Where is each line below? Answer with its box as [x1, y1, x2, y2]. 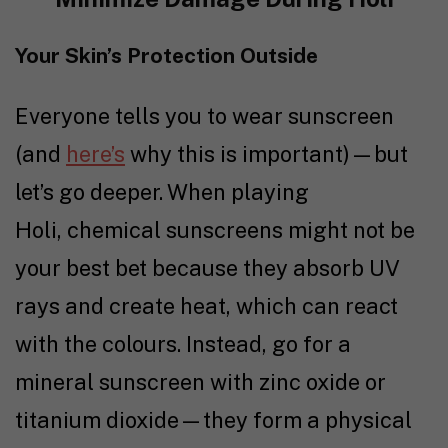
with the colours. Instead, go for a [15, 331, 351, 358]
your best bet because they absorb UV [15, 255, 400, 282]
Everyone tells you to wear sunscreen [15, 103, 394, 130]
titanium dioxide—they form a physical [15, 407, 412, 434]
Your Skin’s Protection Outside [15, 43, 318, 69]
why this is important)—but [125, 141, 408, 168]
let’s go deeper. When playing [15, 179, 309, 206]
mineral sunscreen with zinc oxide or [15, 369, 386, 396]
